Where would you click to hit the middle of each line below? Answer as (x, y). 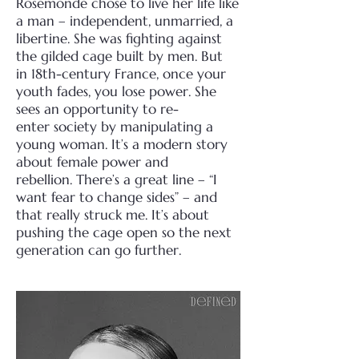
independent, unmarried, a (151, 21)
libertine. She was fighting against (119, 38)
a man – (43, 21)
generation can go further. (99, 250)
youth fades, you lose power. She (116, 91)
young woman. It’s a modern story (122, 144)
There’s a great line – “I (147, 179)
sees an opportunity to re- (97, 109)
